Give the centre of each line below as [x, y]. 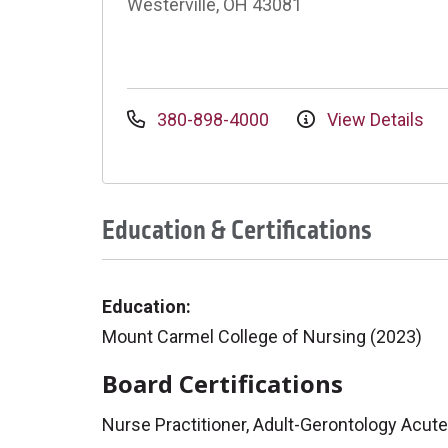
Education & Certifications [237, 230]
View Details [373, 119]
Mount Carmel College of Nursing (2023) [262, 336]
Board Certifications [222, 383]
